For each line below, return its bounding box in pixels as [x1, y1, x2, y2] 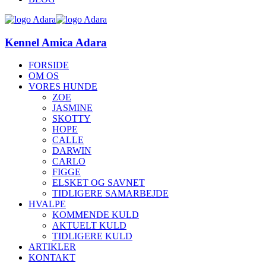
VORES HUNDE [28, 81, 97, 92]
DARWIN [52, 145, 91, 156]
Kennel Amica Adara [5, 36, 107, 49]
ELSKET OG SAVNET [52, 178, 145, 188]
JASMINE [52, 103, 93, 113]
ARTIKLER [28, 242, 76, 252]
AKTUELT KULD [52, 220, 126, 231]
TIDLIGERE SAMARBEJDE [52, 188, 169, 199]
